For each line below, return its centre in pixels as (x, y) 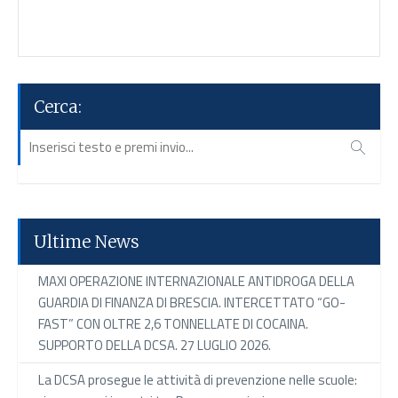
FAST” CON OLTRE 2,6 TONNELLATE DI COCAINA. (173, 323)
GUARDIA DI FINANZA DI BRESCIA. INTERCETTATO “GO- (192, 302)
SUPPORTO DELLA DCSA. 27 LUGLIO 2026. (155, 345)
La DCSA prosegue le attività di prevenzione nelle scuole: (198, 379)
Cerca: (58, 106)
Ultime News (87, 241)
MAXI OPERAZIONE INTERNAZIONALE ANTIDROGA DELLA (196, 281)
